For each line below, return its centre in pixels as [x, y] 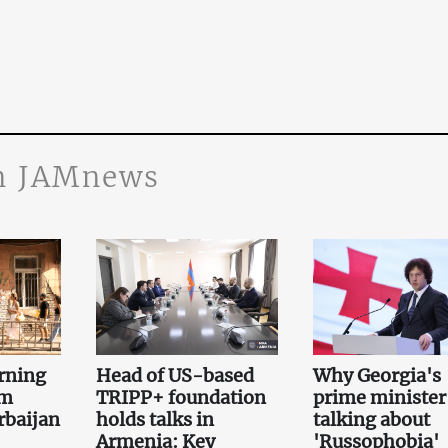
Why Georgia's [376, 376]
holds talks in [154, 420]
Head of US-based [174, 376]
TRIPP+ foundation [180, 398]
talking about [371, 420]
